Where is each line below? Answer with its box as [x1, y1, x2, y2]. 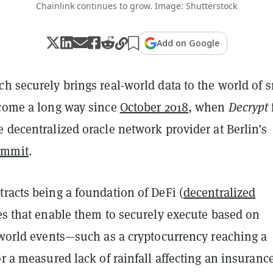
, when [188, 98, 229, 115]
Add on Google [157, 37, 219, 49]
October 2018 [119, 98, 188, 115]
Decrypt [228, 98, 269, 115]
